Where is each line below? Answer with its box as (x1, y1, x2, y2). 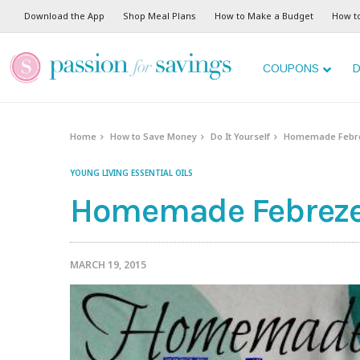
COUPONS (263, 62, 319, 75)
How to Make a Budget (215, 10, 313, 22)
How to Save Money (110, 130, 198, 142)
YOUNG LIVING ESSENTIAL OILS (70, 167, 193, 179)
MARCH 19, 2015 (70, 258, 146, 272)
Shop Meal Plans (123, 10, 196, 22)
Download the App (24, 10, 104, 22)
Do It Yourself (211, 130, 271, 142)
